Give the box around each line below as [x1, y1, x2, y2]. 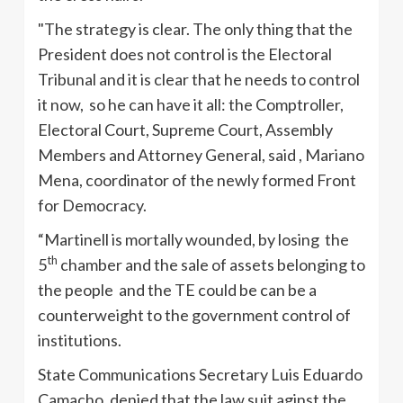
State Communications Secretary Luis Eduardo [38, 363, 363, 384]
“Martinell [38, 228, 109, 249]
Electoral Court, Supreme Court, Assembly [38, 119, 333, 139]
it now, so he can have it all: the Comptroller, [38, 94, 344, 114]
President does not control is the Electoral [38, 43, 332, 64]
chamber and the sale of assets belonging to [58, 254, 365, 274]
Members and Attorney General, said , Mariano [38, 144, 364, 165]
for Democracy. [38, 194, 147, 215]
